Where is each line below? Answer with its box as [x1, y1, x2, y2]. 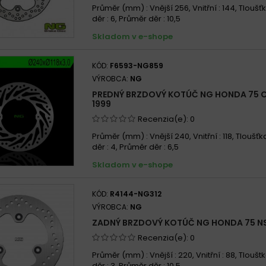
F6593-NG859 [110, 60, 163, 71]
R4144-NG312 [110, 188, 161, 199]
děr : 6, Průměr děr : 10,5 [92, 12, 180, 24]
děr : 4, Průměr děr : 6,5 [92, 141, 179, 153]
